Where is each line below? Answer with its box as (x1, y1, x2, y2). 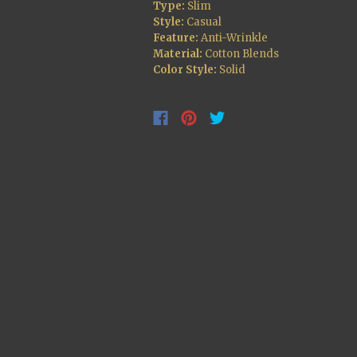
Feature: (153, 30, 198, 45)
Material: (153, 46, 202, 61)
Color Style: (153, 62, 217, 76)
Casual (184, 14, 222, 29)
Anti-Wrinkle (198, 30, 268, 45)
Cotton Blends (202, 46, 279, 61)
